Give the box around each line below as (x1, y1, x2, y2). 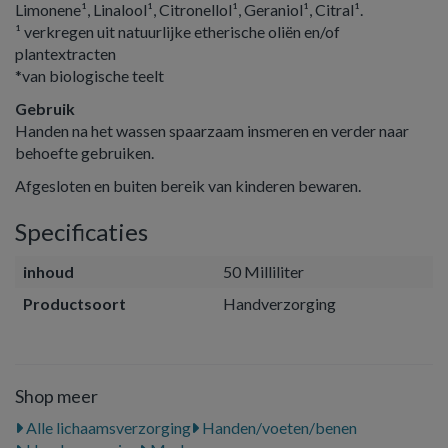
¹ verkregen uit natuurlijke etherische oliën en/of (15, 22, 340, 41)
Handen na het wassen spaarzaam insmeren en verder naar (15, 121, 409, 140)
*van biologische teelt (15, 66, 164, 85)
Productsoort (23, 294, 126, 313)
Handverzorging (223, 294, 336, 313)
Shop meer (15, 385, 98, 407)
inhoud (23, 262, 74, 281)
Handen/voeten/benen (199, 418, 357, 437)
